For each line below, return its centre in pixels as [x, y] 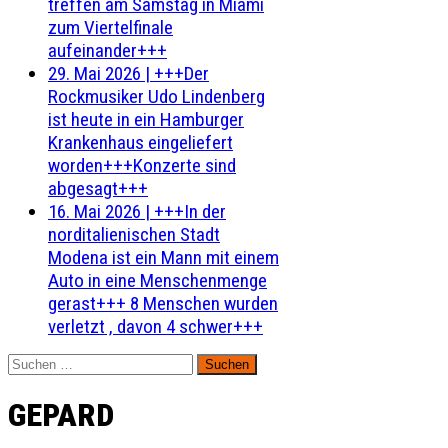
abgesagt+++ [98, 188]
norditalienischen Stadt [134, 234]
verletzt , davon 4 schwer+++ [155, 326]
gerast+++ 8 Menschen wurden [163, 303]
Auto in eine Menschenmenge [157, 280]
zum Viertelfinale [110, 27]
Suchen [30, 362]
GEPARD [61, 415]
